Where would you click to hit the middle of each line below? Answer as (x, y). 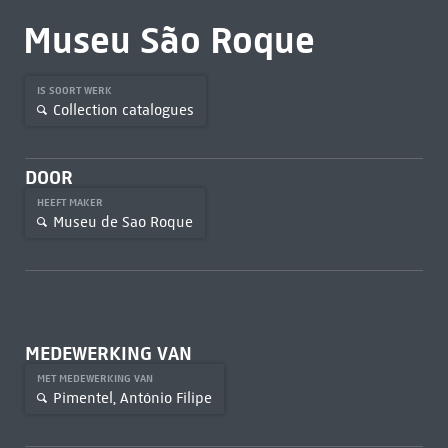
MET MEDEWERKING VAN (96, 378)
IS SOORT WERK (75, 90)
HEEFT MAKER (71, 202)
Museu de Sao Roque (122, 221)
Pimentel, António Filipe (132, 397)
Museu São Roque (168, 40)
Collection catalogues (123, 109)
